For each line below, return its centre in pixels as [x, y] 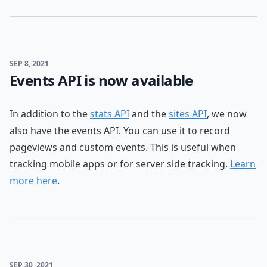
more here [33, 181]
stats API [110, 114]
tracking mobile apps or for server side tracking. [120, 164]
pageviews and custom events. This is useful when [123, 147]
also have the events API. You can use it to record [120, 131]
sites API [188, 114]
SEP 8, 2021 [29, 63]
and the [149, 114]
